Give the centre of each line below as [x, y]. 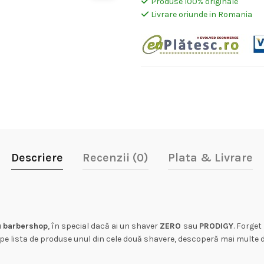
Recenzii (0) [115, 158]
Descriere [37, 158]
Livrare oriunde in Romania [200, 14]
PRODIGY [216, 226]
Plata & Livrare [210, 158]
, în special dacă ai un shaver [103, 226]
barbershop [25, 226]
